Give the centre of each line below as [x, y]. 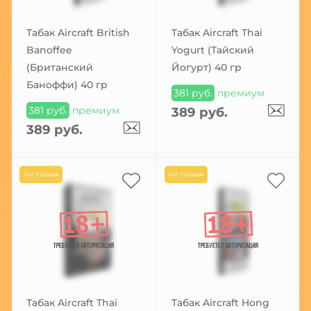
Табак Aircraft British [78, 33]
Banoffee [49, 50]
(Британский [59, 68]
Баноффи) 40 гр [67, 85]
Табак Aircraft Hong [220, 302]
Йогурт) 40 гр [206, 68]
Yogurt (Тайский [212, 50]
